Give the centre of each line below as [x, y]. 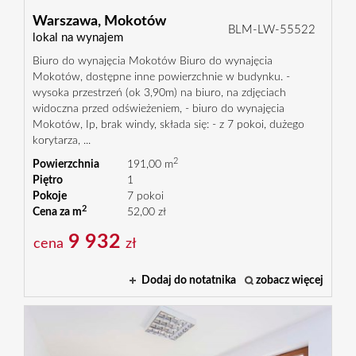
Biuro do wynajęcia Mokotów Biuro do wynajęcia [153, 61]
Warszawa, [67, 21]
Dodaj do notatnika [189, 280]
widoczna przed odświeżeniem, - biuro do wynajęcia [159, 108]
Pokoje [50, 196]
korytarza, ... [62, 140]
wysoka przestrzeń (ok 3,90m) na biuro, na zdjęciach [159, 93]
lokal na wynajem [78, 37]
